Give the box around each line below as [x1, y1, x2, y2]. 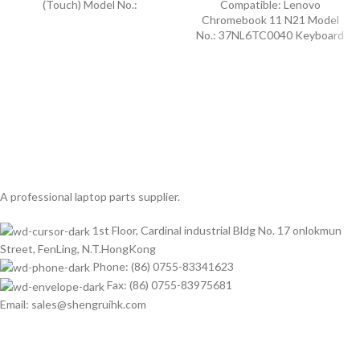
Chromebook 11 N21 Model [201, 13, 339, 27]
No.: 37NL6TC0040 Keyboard [196, 28, 344, 42]
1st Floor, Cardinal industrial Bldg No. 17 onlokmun [92, 223, 342, 237]
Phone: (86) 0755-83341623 [92, 259, 234, 273]
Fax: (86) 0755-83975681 [107, 278, 232, 292]
